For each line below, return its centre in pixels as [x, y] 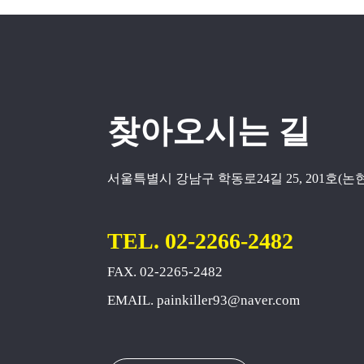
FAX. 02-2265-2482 [165, 271]
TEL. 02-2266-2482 [200, 240]
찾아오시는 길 [209, 131]
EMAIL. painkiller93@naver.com [204, 300]
